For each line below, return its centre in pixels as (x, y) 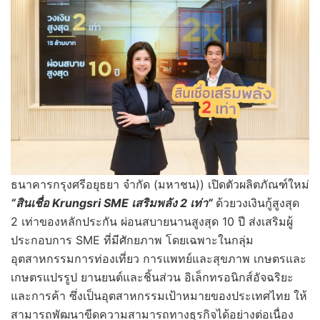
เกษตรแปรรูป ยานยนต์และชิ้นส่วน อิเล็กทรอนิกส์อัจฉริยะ (152, 277)
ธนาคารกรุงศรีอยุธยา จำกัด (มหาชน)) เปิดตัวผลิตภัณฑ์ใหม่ (160, 185)
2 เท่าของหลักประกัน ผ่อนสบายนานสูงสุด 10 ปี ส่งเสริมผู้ (152, 222)
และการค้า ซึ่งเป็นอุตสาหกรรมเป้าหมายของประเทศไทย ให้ (159, 296)
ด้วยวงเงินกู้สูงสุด (257, 203)
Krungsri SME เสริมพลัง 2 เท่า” (132, 203)
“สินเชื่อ (31, 203)
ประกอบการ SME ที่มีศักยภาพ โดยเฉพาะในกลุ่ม (132, 240)
